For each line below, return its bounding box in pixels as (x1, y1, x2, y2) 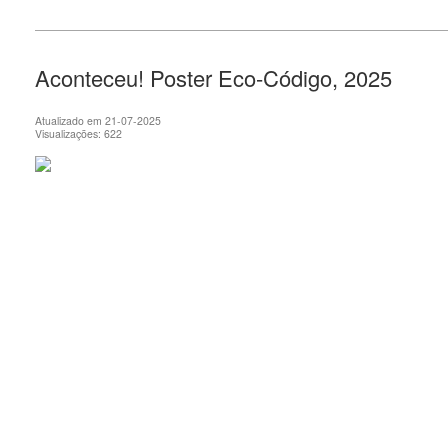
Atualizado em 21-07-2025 (35, 112, 161, 128)
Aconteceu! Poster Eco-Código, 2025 (35, 61, 392, 93)
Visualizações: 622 (35, 125, 122, 141)
